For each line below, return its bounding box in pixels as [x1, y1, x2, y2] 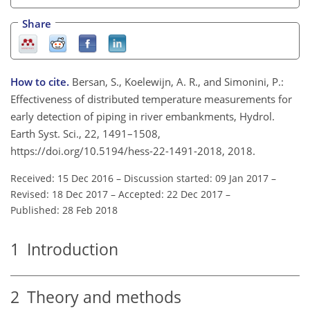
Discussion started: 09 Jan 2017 [124, 171, 268, 185]
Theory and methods [19, 286, 181, 309]
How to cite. [10, 74, 72, 89]
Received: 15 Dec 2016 [10, 171, 113, 185]
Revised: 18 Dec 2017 [10, 187, 108, 201]
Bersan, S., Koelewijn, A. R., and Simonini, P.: [72, 74, 284, 89]
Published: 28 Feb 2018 [10, 203, 118, 217]
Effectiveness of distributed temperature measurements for [10, 91, 292, 106]
